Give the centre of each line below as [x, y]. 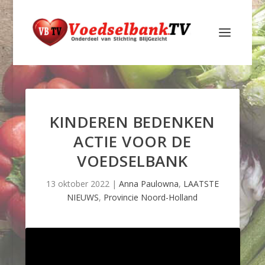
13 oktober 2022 [77, 184]
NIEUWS [83, 197]
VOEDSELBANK [132, 161]
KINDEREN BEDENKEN [132, 122]
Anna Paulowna [148, 184]
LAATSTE [201, 184]
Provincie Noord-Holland [151, 197]
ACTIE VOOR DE [132, 141]
